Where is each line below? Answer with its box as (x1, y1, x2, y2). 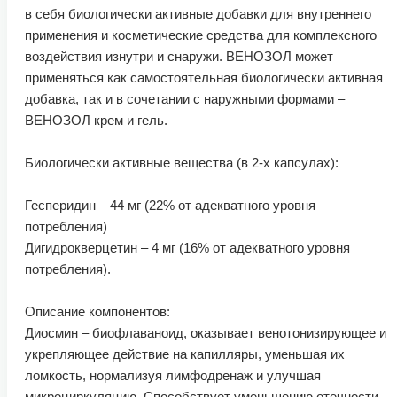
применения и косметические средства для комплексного (25, 27, 377, 43)
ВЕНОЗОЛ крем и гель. (25, 112, 167, 128)
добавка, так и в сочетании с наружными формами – (25, 90, 345, 106)
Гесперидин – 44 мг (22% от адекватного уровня (25, 197, 315, 213)
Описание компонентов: (25, 303, 170, 319)
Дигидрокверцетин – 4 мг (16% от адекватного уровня (25, 239, 350, 255)
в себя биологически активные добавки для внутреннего (25, 5, 371, 21)
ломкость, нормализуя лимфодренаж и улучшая (25, 367, 321, 383)
